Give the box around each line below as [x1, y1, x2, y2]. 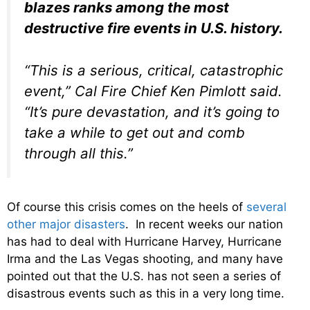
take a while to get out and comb [24, 123, 245, 141]
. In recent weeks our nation [125, 217, 283, 232]
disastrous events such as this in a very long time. [7, 286, 284, 301]
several [246, 200, 286, 215]
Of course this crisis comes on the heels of [7, 200, 246, 215]
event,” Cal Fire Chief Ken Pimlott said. [24, 82, 282, 100]
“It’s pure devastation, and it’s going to [24, 102, 280, 120]
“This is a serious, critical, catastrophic [24, 61, 283, 79]
